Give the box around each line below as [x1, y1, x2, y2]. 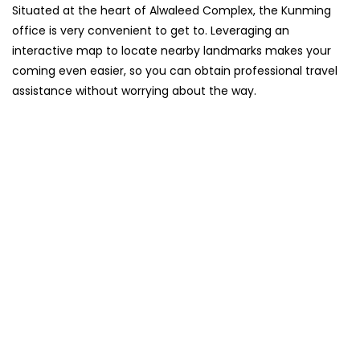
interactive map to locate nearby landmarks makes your [12, 43, 331, 59]
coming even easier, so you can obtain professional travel [12, 63, 337, 80]
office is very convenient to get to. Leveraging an [12, 22, 289, 39]
